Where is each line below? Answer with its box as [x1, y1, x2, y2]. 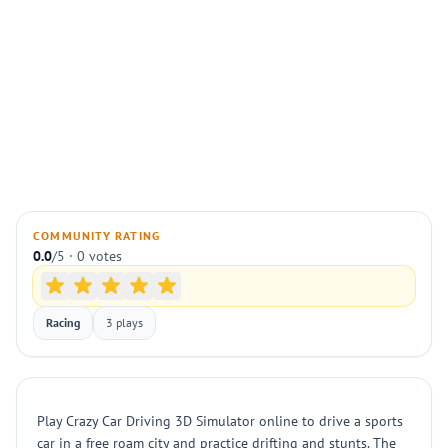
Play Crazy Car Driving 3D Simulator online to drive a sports [37, 412, 403, 430]
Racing [46, 315, 80, 330]
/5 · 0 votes [52, 247, 122, 265]
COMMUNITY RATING [33, 228, 161, 243]
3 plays [106, 315, 143, 330]
